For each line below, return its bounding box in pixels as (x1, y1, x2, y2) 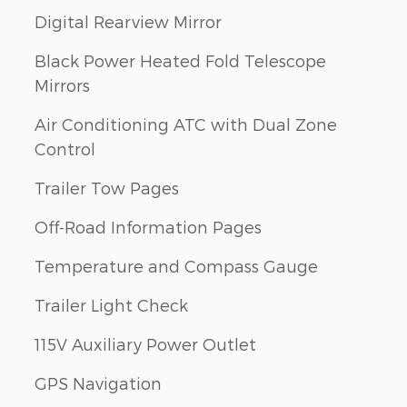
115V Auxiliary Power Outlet (35, 334, 256, 354)
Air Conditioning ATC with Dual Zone (35, 114, 337, 134)
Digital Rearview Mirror (35, 12, 222, 32)
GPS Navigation (35, 373, 162, 393)
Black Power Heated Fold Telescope (35, 51, 326, 71)
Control (35, 139, 95, 159)
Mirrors (35, 75, 90, 95)
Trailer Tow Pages (35, 178, 179, 198)
